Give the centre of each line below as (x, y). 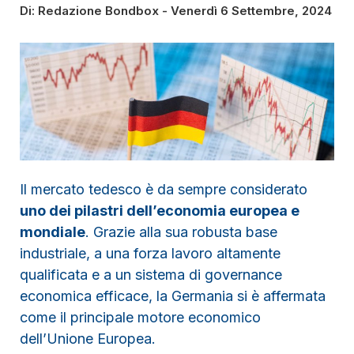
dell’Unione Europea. (88, 339)
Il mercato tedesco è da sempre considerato (164, 190)
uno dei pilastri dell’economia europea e (160, 211)
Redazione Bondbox (98, 11)
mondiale (53, 232)
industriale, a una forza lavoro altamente (150, 254)
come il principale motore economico (140, 318)
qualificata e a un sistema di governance (151, 275)
